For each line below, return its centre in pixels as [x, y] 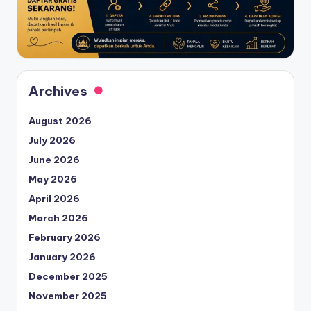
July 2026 [52, 140]
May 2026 [53, 179]
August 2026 [60, 120]
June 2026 [54, 159]
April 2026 [54, 198]
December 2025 [68, 276]
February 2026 [65, 237]
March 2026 [58, 218]
